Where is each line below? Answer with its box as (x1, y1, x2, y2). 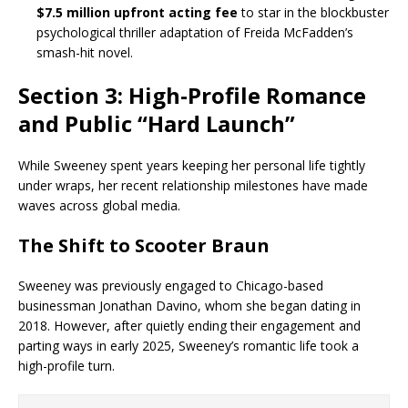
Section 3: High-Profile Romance (18, 80, 366, 110)
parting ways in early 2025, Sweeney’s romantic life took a (18, 337, 359, 354)
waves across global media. (18, 197, 180, 214)
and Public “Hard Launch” (18, 108, 295, 138)
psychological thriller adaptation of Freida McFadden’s (36, 24, 353, 41)
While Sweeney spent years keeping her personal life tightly (18, 157, 365, 174)
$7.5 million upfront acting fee (36, 4, 238, 21)
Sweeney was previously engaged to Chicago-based (18, 277, 323, 294)
